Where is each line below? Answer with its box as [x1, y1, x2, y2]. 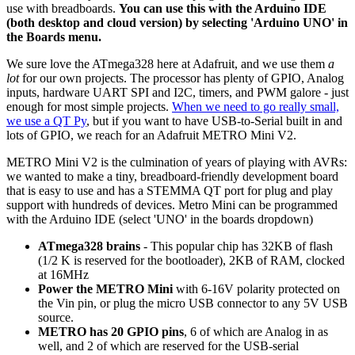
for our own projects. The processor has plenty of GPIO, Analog [19, 71, 344, 85]
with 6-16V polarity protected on [176, 281, 340, 296]
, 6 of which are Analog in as [184, 324, 328, 338]
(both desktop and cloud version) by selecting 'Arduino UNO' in [6, 15, 348, 29]
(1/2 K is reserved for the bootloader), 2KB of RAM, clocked [38, 253, 345, 267]
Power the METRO [38, 281, 144, 296]
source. [38, 310, 74, 324]
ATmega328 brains [38, 239, 140, 253]
